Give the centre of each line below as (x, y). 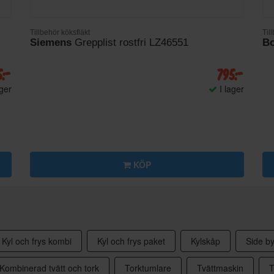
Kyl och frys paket (131, 241)
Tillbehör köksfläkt (60, 32)
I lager (230, 89)
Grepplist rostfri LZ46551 (130, 43)
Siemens (51, 43)
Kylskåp (206, 241)
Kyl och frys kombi (37, 241)
